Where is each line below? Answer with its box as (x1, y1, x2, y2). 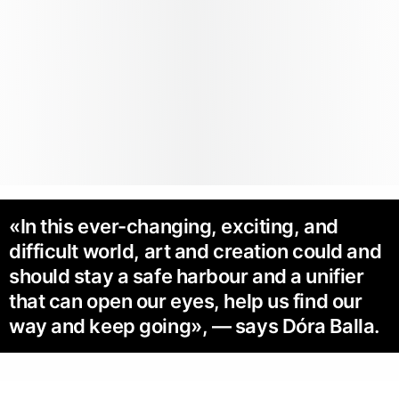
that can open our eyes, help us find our (9, 289, 362, 313)
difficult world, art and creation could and (9, 240, 382, 264)
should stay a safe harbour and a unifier (9, 265, 364, 289)
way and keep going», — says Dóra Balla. (9, 314, 379, 338)
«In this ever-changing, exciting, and (9, 215, 338, 239)
